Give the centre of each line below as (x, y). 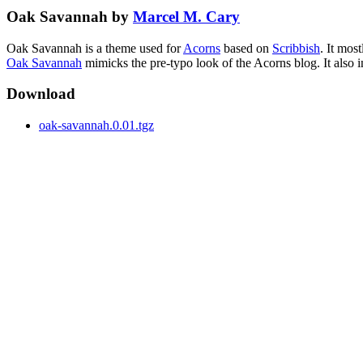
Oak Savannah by (70, 17)
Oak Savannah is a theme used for (95, 48)
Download (41, 94)
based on (246, 48)
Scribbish (296, 48)
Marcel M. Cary (186, 17)
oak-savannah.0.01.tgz (96, 126)
